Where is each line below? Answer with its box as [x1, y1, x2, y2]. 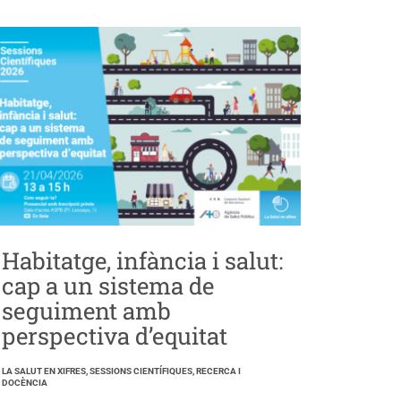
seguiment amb [2, 295, 172, 327]
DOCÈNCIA [2, 378, 48, 388]
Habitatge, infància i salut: [2, 245, 284, 277]
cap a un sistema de [2, 270, 215, 302]
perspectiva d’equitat [2, 320, 228, 352]
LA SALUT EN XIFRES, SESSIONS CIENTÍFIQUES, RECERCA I [2, 366, 242, 377]
